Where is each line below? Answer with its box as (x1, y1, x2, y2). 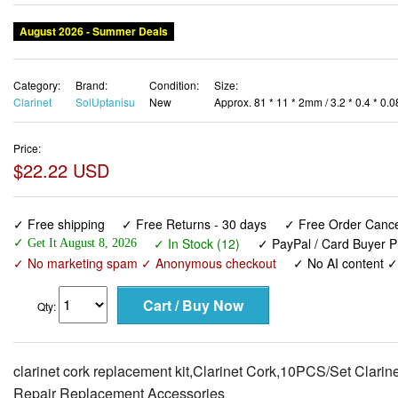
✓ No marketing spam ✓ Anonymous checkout (13, 253, 276, 272)
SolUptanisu (75, 94, 135, 110)
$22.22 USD (13, 156, 109, 183)
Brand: (75, 77, 107, 93)
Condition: (149, 77, 199, 93)
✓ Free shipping (13, 214, 105, 233)
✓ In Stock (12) (154, 234, 241, 252)
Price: (13, 139, 41, 155)
